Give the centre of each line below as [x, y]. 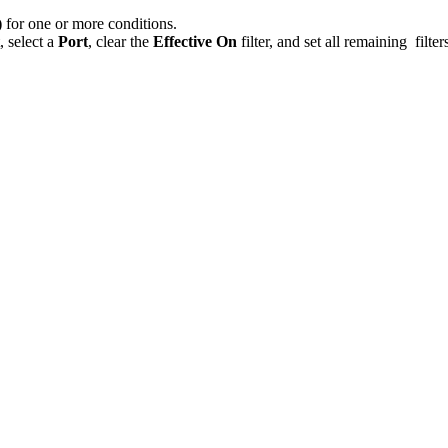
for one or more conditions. [91, 24]
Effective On [193, 42]
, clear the [118, 42]
